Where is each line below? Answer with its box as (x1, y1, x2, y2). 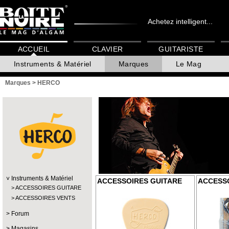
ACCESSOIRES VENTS (15, 195, 75, 201)
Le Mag (175, 60, 202, 68)
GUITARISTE (158, 45, 203, 54)
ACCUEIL (17, 45, 50, 54)
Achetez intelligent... (148, 17, 213, 26)
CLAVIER (91, 45, 123, 54)
